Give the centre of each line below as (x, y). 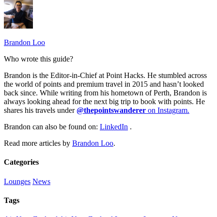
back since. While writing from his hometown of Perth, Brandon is (105, 93)
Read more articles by (38, 143)
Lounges (17, 181)
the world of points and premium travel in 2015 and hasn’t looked (104, 84)
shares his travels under (40, 110)
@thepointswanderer (111, 110)
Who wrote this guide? (39, 59)
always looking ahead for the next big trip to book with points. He (104, 102)
